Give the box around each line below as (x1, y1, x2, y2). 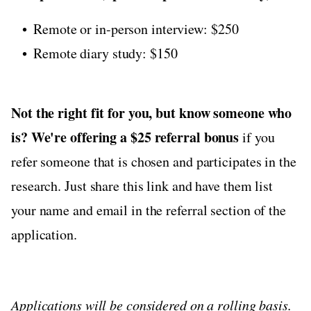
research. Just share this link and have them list (11, 176, 274, 195)
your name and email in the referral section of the (11, 200, 286, 219)
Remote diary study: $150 (33, 43, 199, 62)
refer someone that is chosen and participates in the (11, 151, 296, 171)
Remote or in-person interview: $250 (33, 19, 239, 38)
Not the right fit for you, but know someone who (11, 102, 292, 123)
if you (239, 127, 275, 146)
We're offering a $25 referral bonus (31, 126, 239, 147)
